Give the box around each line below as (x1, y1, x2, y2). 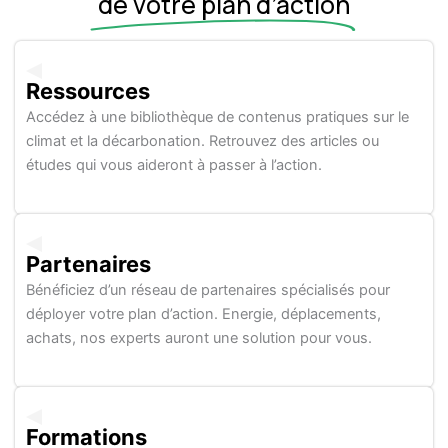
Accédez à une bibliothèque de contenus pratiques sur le (26, 108, 410, 127)
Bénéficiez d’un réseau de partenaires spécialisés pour (26, 281, 391, 300)
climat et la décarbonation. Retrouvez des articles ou (26, 132, 380, 151)
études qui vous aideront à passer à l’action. (26, 156, 323, 175)
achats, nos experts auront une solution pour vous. (26, 329, 373, 348)
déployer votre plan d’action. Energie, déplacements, (26, 305, 382, 324)
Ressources (26, 78, 154, 105)
